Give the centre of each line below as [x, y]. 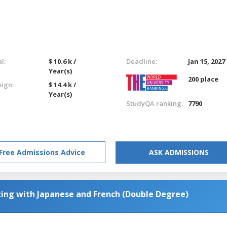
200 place [203, 79]
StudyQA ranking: [154, 103]
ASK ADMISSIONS [179, 152]
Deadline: [141, 61]
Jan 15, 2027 [207, 61]
